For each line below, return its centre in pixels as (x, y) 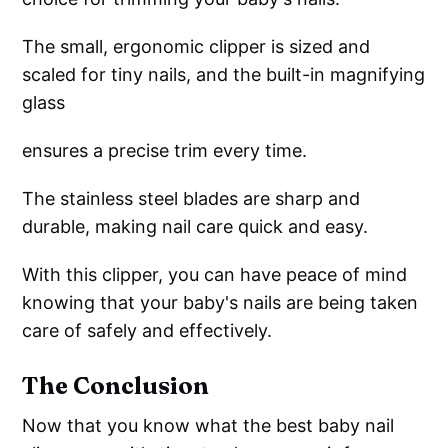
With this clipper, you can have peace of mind (215, 275)
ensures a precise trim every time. (165, 151)
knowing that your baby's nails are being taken (220, 303)
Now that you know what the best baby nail (208, 426)
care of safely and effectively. (147, 331)
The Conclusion (115, 386)
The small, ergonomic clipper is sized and (196, 47)
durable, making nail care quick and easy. (195, 227)
